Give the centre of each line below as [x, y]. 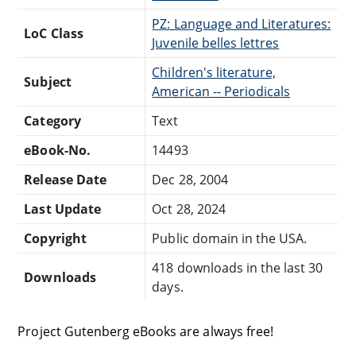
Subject [48, 81]
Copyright [55, 238]
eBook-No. [57, 150]
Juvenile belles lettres [216, 43]
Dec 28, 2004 [190, 179]
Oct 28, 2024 [189, 209]
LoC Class [54, 33]
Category [52, 120]
